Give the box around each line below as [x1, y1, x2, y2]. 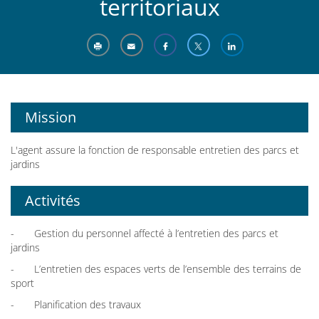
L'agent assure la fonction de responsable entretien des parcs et [11, 143, 299, 157]
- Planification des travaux [11, 298, 141, 312]
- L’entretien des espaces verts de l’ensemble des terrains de [11, 262, 301, 276]
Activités [25, 191, 80, 211]
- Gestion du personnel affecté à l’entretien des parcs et [11, 226, 278, 241]
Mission [25, 108, 76, 127]
